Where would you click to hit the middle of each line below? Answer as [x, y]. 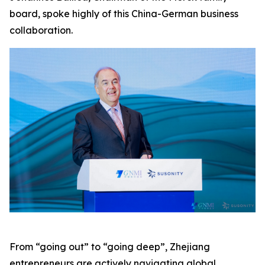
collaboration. [41, 30]
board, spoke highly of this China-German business [124, 14]
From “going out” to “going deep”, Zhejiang [110, 246]
